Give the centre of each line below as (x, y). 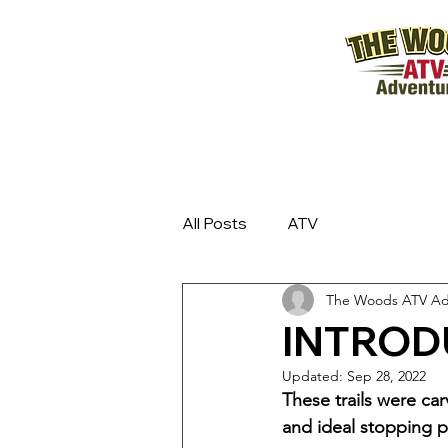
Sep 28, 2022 (386, 376)
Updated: (314, 376)
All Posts (214, 223)
